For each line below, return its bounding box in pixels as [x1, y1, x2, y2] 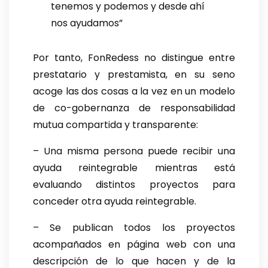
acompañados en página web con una [33, 237, 235, 252]
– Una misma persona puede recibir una [33, 144, 235, 159]
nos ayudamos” [51, 16, 123, 31]
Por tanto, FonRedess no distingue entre [33, 51, 235, 65]
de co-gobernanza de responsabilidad [33, 101, 235, 115]
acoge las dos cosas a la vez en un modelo [33, 84, 235, 99]
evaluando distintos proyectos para [33, 178, 235, 192]
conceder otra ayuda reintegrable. [33, 194, 196, 209]
